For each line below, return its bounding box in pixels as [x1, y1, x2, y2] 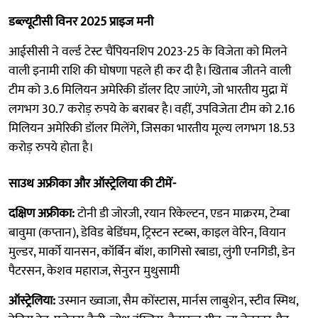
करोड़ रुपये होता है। [9, 137, 94, 159]
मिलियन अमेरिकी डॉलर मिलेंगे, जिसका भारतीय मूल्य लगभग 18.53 [9, 118, 295, 140]
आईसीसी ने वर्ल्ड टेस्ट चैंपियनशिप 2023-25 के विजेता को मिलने [9, 41, 287, 63]
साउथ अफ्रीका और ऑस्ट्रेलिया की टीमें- [9, 173, 176, 195]
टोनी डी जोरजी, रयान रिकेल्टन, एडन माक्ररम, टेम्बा [75, 203, 290, 225]
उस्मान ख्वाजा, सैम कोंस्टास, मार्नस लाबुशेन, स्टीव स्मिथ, [55, 290, 298, 312]
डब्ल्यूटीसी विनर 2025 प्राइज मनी [9, 11, 153, 33]
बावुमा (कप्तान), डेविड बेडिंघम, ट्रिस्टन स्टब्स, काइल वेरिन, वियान [9, 222, 286, 244]
